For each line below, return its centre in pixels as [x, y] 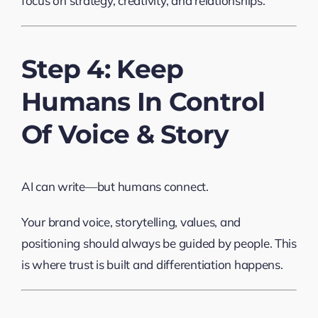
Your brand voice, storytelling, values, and [131, 221]
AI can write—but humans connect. [115, 186]
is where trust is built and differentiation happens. [152, 264]
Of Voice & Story [125, 134]
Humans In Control [143, 101]
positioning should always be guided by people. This [159, 243]
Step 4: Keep [102, 68]
